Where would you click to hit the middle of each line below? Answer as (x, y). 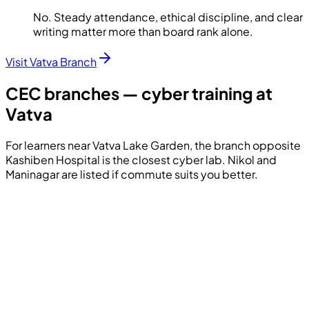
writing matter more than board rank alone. (143, 32)
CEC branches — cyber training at (139, 93)
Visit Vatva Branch (51, 62)
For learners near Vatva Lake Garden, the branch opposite (153, 145)
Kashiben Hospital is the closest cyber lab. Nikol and (141, 160)
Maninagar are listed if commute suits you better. (132, 174)
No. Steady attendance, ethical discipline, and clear (168, 17)
